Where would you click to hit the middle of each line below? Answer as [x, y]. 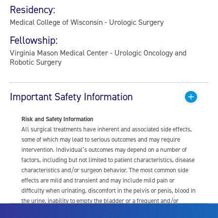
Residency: [33, 9]
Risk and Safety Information [57, 119]
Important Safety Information [71, 97]
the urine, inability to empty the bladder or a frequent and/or [100, 201]
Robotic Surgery [36, 62]
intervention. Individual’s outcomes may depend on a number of [104, 150]
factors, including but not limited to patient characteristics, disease [108, 160]
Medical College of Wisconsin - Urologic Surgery [87, 22]
